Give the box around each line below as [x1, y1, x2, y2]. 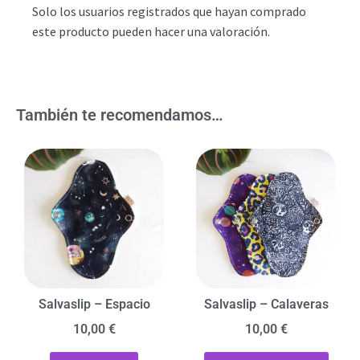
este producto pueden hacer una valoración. [32, 23, 270, 40]
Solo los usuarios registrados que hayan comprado [32, 3, 306, 20]
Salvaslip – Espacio [38, 297, 150, 313]
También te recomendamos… [16, 105, 223, 125]
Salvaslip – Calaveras [203, 297, 329, 313]
